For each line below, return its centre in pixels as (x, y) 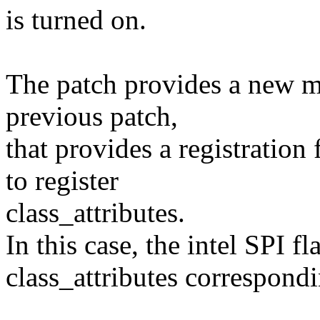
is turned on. (76, 20)
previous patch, (92, 116)
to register (62, 181)
